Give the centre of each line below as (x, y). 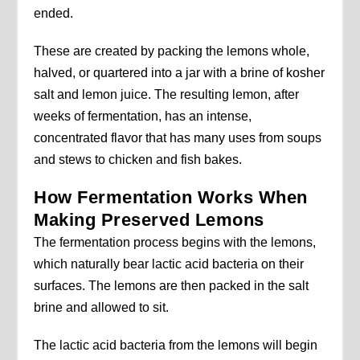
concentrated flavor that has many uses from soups (178, 138)
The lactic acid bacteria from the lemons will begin (176, 346)
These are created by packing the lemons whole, (172, 51)
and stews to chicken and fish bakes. (138, 160)
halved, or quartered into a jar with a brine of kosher (180, 73)
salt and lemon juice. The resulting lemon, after (167, 95)
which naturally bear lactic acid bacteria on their (169, 264)
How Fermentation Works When (171, 198)
